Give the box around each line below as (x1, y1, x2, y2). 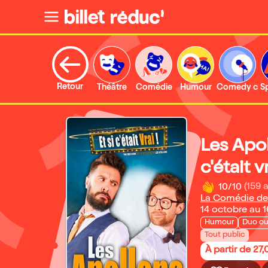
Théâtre (97, 84, 127, 92)
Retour (57, 83, 83, 92)
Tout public (205, 231, 245, 239)
